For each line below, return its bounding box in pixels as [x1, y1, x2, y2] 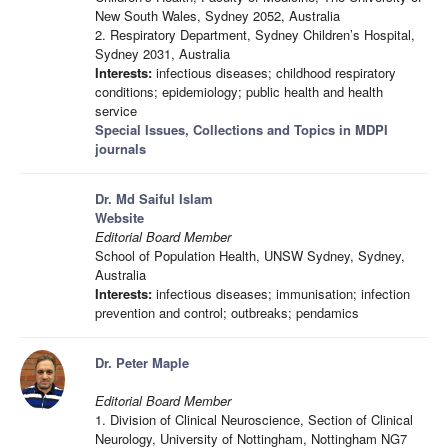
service [95, 101, 137, 120]
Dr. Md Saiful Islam [95, 189, 213, 208]
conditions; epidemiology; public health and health [95, 82, 383, 101]
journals [95, 139, 146, 158]
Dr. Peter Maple [95, 353, 189, 372]
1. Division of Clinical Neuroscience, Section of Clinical [95, 410, 413, 429]
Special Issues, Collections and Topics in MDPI [95, 120, 388, 139]
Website [95, 208, 144, 227]
